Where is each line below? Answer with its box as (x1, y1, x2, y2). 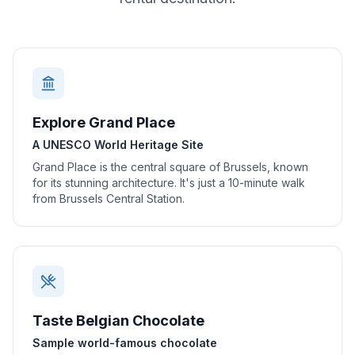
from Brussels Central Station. (32, 192, 185, 205)
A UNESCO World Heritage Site (32, 138, 204, 151)
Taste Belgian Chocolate (32, 312, 204, 329)
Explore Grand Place (32, 114, 175, 131)
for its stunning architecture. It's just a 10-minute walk (32, 176, 305, 189)
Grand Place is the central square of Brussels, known (32, 160, 308, 174)
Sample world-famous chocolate (32, 336, 217, 349)
